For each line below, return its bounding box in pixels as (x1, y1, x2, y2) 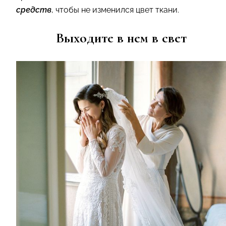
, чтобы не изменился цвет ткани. (51, 5, 179, 15)
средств (16, 5, 51, 15)
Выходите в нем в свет (55, 29, 187, 47)
